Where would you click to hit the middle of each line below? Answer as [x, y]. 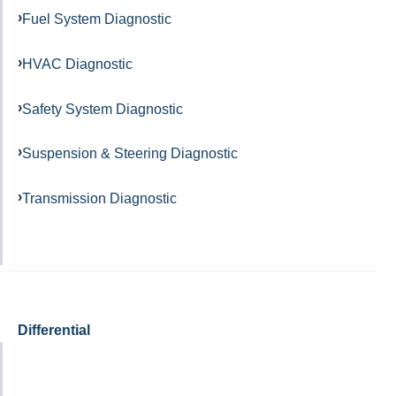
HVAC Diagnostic [77, 63]
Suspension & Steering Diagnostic [130, 153]
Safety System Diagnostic [103, 108]
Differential [54, 331]
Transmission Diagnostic [99, 198]
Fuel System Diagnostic [97, 19]
